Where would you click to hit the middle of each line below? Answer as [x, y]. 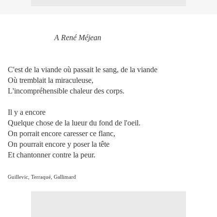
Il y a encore [27, 112]
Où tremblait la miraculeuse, [51, 80]
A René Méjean [78, 38]
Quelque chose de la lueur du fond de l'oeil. [74, 123]
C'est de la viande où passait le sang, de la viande [83, 70]
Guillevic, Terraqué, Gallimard [42, 177]
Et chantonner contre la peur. [52, 155]
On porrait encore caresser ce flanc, [62, 133]
